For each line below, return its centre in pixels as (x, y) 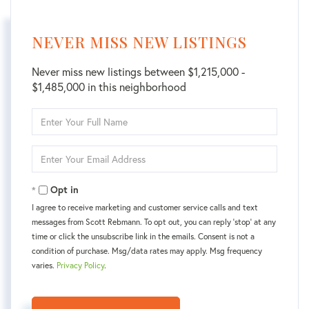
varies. (44, 265)
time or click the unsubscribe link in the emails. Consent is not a (143, 236)
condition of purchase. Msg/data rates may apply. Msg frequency (147, 251)
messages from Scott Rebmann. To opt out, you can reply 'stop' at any (154, 222)
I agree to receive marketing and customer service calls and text (145, 207)
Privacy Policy (80, 265)
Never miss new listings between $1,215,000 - (138, 71)
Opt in (64, 190)
